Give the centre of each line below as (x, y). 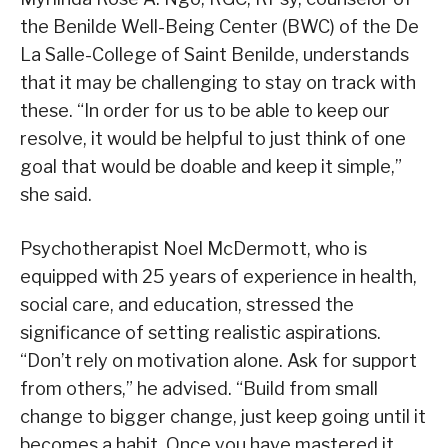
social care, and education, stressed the (187, 304)
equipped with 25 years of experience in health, (218, 276)
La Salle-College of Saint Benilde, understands (214, 54)
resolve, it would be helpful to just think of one (213, 138)
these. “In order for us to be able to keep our (205, 110)
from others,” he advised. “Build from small (199, 388)
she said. (56, 194)
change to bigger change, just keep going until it (223, 416)
